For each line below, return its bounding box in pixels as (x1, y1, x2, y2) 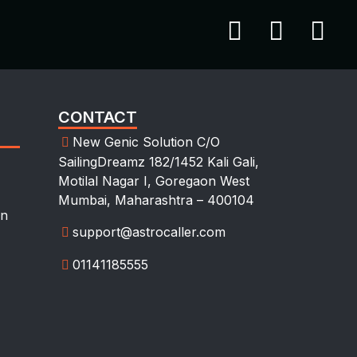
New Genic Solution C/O (73, 134, 220, 150)
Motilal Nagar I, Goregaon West (58, 173, 249, 189)
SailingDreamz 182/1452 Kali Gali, (58, 154, 259, 170)
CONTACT (58, 108, 137, 127)
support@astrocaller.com (73, 224, 226, 240)
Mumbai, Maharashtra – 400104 (58, 192, 254, 208)
